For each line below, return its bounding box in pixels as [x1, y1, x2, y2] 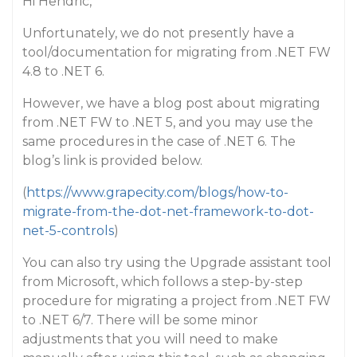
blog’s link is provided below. [22, 153, 202, 168]
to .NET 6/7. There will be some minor [22, 312, 258, 328]
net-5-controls [22, 223, 114, 238]
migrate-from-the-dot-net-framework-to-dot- [22, 204, 314, 219]
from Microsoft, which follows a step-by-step [22, 274, 303, 289]
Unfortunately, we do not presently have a [22, 25, 294, 41]
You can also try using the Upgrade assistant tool [22, 255, 331, 270]
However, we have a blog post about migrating [22, 96, 320, 111]
